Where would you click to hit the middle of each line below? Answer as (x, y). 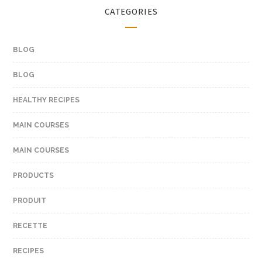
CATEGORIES (131, 11)
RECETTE (30, 225)
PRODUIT (30, 200)
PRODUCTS (34, 175)
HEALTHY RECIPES (46, 100)
